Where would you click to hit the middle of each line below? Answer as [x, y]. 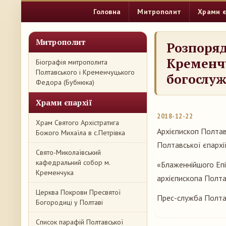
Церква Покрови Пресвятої [78, 192]
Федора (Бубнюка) [65, 82]
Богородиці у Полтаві [69, 202]
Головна [107, 12]
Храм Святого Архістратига [77, 123]
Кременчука [55, 173]
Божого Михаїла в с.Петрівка [80, 133]
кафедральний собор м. [73, 162]
